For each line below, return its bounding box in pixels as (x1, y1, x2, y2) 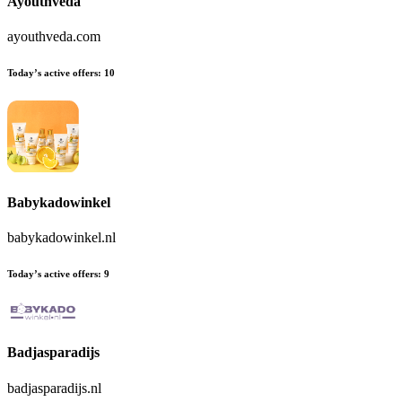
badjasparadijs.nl (7, 380, 101, 396)
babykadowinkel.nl (7, 230, 116, 246)
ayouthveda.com (7, 28, 100, 44)
